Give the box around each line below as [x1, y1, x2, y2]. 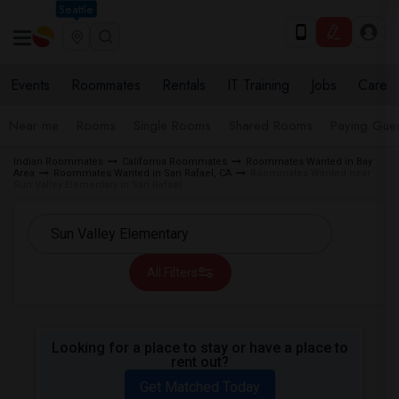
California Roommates [122, 156, 227, 167]
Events [11, 75, 50, 95]
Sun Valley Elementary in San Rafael [13, 179, 182, 191]
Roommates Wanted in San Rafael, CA [53, 167, 232, 179]
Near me [9, 116, 59, 135]
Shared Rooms [229, 116, 313, 135]
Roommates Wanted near [250, 167, 370, 179]
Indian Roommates [13, 156, 103, 167]
